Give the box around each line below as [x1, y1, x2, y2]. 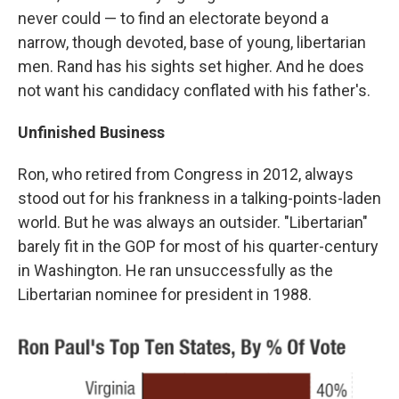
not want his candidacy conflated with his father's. [18, 80, 370, 100]
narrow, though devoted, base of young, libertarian [18, 32, 366, 52]
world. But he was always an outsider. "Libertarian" [18, 212, 368, 232]
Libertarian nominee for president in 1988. [18, 284, 312, 304]
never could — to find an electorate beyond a [18, 8, 329, 28]
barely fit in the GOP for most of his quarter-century [18, 236, 379, 256]
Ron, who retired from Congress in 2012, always [18, 164, 354, 183]
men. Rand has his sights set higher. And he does [18, 56, 364, 76]
